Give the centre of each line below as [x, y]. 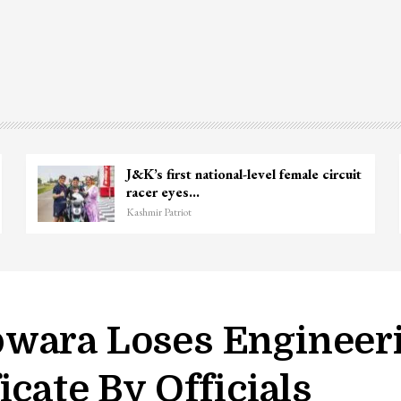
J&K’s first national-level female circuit [243, 174]
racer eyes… [162, 192]
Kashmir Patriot [158, 212]
